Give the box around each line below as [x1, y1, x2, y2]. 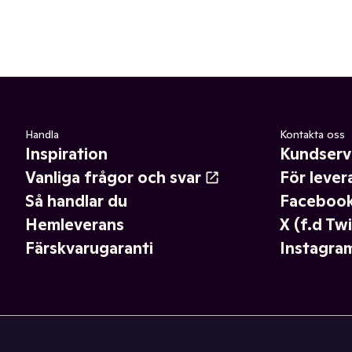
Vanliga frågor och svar [25, 167, 201, 188]
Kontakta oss [280, 127, 345, 141]
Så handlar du [25, 191, 127, 211]
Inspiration [25, 144, 108, 164]
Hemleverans [25, 214, 124, 235]
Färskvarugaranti [25, 238, 153, 258]
